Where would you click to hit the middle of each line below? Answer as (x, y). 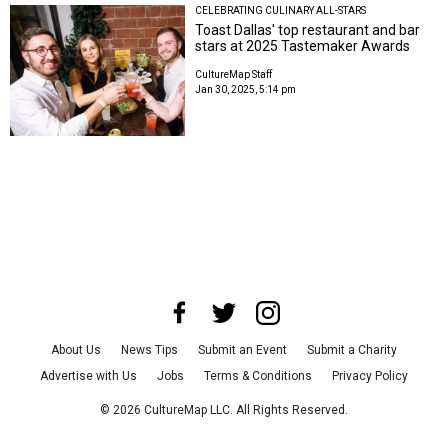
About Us (76, 350)
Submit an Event (242, 350)
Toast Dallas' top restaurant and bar (308, 29)
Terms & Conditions (258, 376)
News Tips (149, 350)
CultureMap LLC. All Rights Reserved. (244, 410)
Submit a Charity (352, 350)
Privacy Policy (370, 376)
